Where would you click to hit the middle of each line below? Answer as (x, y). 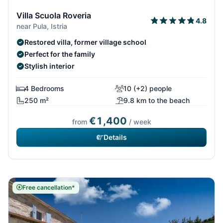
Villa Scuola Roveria (54, 15)
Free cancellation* (49, 187)
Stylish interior (50, 66)
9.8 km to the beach (157, 100)
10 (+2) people (148, 88)
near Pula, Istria (42, 26)
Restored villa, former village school (85, 42)
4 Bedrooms (44, 88)
